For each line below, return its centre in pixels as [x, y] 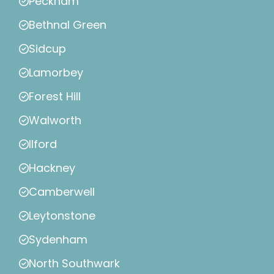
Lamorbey [56, 73]
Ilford [43, 144]
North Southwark [74, 264]
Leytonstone [62, 216]
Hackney [52, 168]
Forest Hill [55, 97]
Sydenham [58, 240]
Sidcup [47, 49]
